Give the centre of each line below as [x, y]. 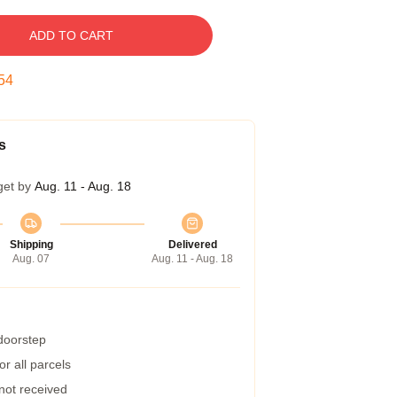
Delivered [192, 245]
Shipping [31, 245]
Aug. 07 [31, 259]
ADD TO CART [71, 35]
